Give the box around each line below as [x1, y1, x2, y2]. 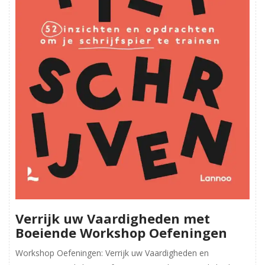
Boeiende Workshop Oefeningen [15, 223, 227, 241]
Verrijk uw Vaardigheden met [15, 209, 210, 227]
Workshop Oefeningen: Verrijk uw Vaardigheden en [15, 247, 209, 258]
